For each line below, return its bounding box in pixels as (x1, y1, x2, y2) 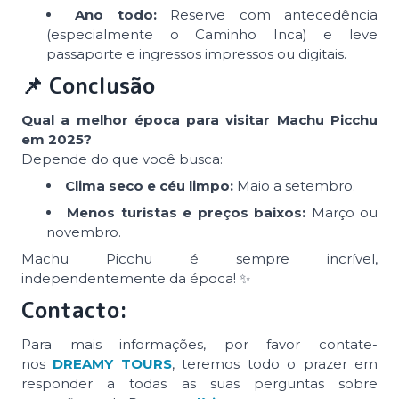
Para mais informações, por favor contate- (21, 335, 378, 353)
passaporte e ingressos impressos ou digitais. (46, 45, 346, 62)
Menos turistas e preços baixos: (67, 203, 306, 221)
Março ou (305, 203, 379, 221)
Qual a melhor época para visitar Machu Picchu (21, 110, 378, 128)
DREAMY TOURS (53, 354, 172, 372)
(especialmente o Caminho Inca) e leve (46, 25, 378, 43)
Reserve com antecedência (156, 5, 379, 23)
